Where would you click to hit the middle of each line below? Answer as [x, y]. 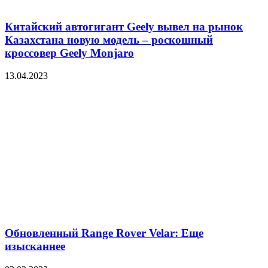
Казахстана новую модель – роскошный [109, 39]
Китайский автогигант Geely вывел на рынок [124, 26]
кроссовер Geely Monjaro [69, 53]
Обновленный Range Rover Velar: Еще [104, 233]
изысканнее [35, 246]
